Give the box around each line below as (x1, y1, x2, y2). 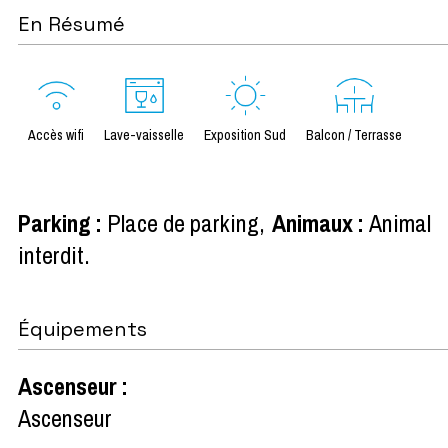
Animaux (272, 206, 359, 239)
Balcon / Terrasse (306, 125, 402, 144)
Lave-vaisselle (104, 125, 184, 144)
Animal (369, 206, 432, 239)
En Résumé (18, 10, 125, 37)
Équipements (18, 315, 147, 342)
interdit (18, 238, 84, 271)
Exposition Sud (204, 125, 286, 144)
